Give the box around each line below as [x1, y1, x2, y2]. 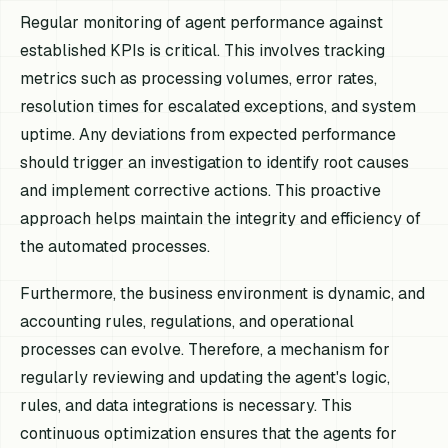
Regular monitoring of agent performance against [20, 11, 384, 33]
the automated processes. [20, 235, 211, 257]
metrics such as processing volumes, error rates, [20, 67, 378, 89]
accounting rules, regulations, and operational [20, 310, 355, 332]
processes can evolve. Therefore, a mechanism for [20, 338, 391, 360]
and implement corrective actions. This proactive [20, 179, 382, 201]
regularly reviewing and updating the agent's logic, [20, 366, 391, 388]
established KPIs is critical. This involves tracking [20, 39, 386, 61]
